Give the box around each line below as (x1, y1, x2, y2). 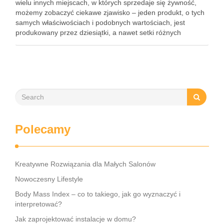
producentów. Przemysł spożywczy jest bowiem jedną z (15, 38, 189, 46)
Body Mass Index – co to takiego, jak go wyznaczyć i (15, 190, 180, 198)
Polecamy (15, 122, 70, 136)
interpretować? (15, 200, 62, 208)
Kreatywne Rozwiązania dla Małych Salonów (15, 160, 155, 168)
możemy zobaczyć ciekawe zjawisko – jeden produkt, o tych (15, 8, 204, 16)
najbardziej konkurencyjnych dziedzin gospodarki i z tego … (15, 48, 204, 56)
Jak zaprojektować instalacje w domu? (15, 215, 136, 223)
